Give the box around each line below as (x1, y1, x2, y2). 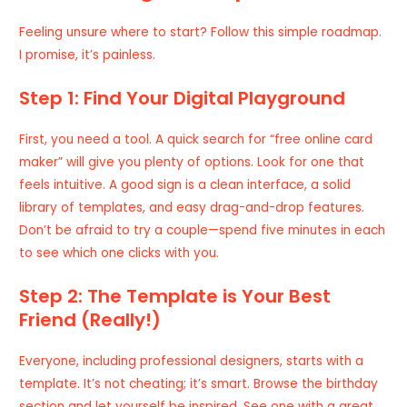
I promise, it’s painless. (19, 46, 156, 65)
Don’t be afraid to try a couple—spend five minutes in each (19, 222, 386, 239)
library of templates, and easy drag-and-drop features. (19, 199, 365, 216)
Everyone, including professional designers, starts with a (19, 352, 364, 370)
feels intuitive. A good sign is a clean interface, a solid (19, 176, 352, 194)
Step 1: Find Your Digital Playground (19, 85, 346, 111)
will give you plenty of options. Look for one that (63, 154, 365, 171)
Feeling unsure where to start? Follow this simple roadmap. (19, 24, 382, 42)
